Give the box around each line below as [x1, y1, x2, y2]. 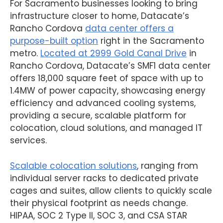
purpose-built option [10, 35, 98, 47]
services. [10, 134, 47, 147]
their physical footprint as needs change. [10, 197, 188, 209]
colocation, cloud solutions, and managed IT [10, 122, 203, 134]
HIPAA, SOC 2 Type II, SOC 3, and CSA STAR [10, 209, 187, 222]
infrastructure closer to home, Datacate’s [10, 10, 189, 22]
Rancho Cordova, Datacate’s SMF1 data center [10, 60, 211, 72]
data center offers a [85, 22, 174, 35]
